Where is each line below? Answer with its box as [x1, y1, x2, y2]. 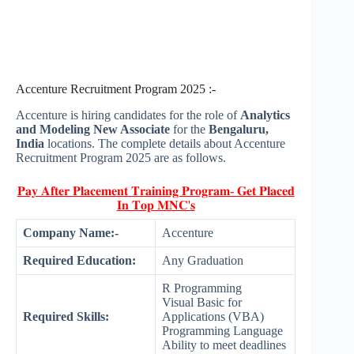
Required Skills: [23, 310, 109, 324]
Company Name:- [23, 226, 119, 240]
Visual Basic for [162, 296, 242, 310]
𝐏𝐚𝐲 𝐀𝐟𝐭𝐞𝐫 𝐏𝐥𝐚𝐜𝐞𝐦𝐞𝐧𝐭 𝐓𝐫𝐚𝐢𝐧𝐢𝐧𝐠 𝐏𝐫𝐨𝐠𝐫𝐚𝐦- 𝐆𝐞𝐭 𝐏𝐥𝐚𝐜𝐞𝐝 [17, 184, 295, 198]
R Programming [162, 281, 242, 296]
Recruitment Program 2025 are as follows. [16, 151, 226, 165]
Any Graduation [162, 254, 243, 268]
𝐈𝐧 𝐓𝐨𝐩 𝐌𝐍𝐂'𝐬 [116, 198, 195, 213]
